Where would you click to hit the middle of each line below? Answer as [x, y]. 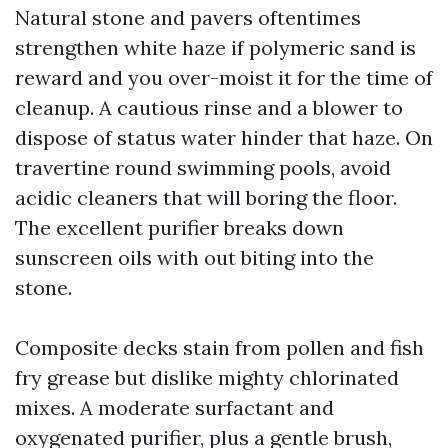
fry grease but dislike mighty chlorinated [207, 377]
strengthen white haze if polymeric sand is [215, 47]
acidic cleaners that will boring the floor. [206, 197]
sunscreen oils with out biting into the [194, 257]
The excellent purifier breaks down [179, 227]
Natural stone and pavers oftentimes [188, 17]
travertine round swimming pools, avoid [203, 167]
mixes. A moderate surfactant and [174, 407]
